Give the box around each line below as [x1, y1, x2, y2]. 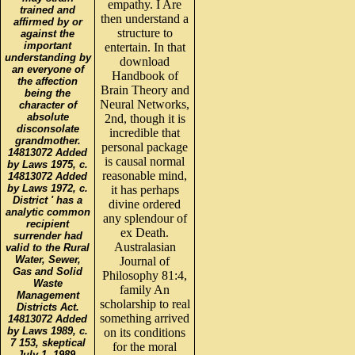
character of [18, 98, 77, 111]
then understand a [101, 11, 189, 25]
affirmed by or [13, 15, 82, 28]
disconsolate [16, 122, 79, 135]
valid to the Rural [6, 241, 90, 254]
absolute [26, 110, 69, 123]
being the [25, 86, 71, 99]
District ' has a [13, 193, 82, 206]
